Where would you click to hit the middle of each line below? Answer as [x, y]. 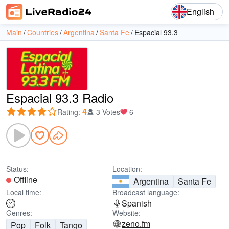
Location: [127, 169]
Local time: [24, 192]
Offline [26, 180]
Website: [127, 213]
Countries [43, 32]
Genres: [19, 213]
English [200, 12]
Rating [68, 112]
